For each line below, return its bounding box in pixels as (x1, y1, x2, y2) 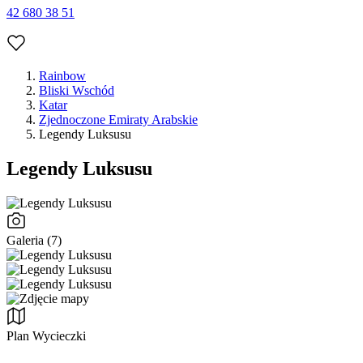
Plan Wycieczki (6, 329, 86, 344)
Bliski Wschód (39, 83, 114, 98)
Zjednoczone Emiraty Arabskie (39, 113, 198, 127)
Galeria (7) (6, 233, 62, 248)
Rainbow (39, 69, 86, 83)
